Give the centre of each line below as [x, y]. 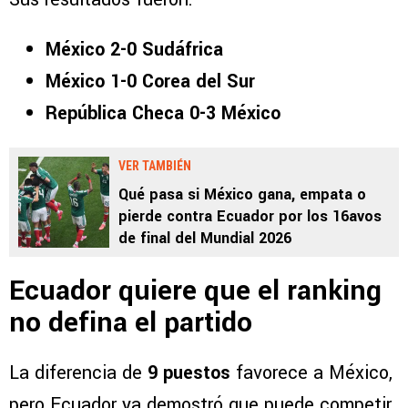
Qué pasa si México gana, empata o [242, 195]
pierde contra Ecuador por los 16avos [250, 217]
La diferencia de [78, 373]
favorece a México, [311, 373]
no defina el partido [131, 323]
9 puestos [189, 373]
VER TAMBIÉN [155, 166]
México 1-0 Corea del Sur [150, 82]
